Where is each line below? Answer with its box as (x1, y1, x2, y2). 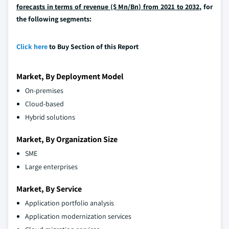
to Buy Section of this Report (48, 42, 139, 52)
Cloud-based (25, 99, 64, 109)
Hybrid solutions (25, 112, 75, 122)
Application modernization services (25, 212, 131, 221)
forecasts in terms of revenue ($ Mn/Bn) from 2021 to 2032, (16, 2, 202, 12)
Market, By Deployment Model (16, 71, 124, 82)
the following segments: (16, 14, 91, 24)
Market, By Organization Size (16, 134, 118, 145)
